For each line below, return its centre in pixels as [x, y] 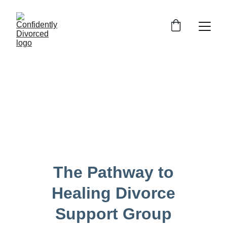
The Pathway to [116, 172]
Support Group [116, 214]
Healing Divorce [116, 193]
